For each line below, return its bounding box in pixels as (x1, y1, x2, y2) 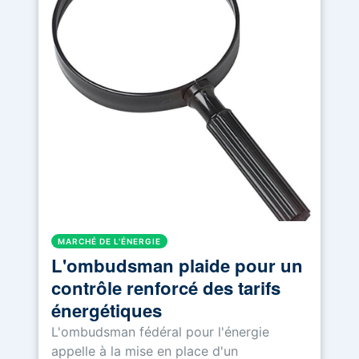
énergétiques (51, 297, 162, 324)
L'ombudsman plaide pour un (51, 252, 303, 279)
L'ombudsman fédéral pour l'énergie (51, 324, 269, 341)
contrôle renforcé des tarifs (51, 275, 280, 301)
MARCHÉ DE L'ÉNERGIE (58, 236, 161, 247)
